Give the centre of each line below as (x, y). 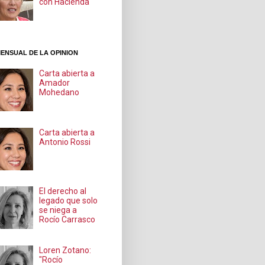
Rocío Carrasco (67, 220)
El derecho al (63, 191)
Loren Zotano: (65, 250)
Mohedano (59, 92)
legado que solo (69, 201)
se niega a (58, 210)
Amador (55, 83)
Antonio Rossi (65, 142)
